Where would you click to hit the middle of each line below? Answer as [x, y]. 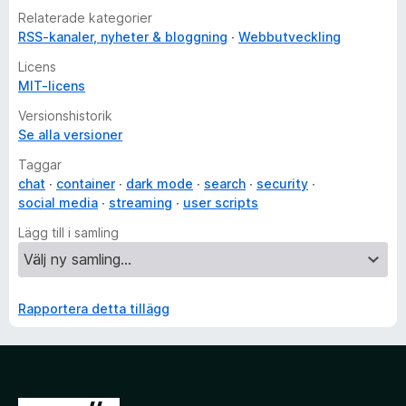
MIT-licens [52, 86]
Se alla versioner [70, 135]
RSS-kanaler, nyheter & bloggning [123, 37]
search [225, 184]
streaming [140, 203]
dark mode [159, 184]
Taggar [40, 164]
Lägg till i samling [68, 232]
